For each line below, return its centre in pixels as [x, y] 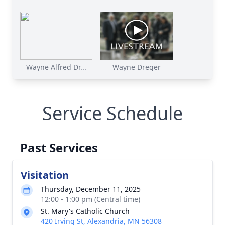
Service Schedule [113, 113]
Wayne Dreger [137, 67]
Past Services [59, 147]
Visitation [45, 175]
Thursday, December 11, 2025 [91, 189]
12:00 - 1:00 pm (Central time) [90, 199]
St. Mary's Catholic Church [85, 211]
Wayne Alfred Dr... [56, 67]
